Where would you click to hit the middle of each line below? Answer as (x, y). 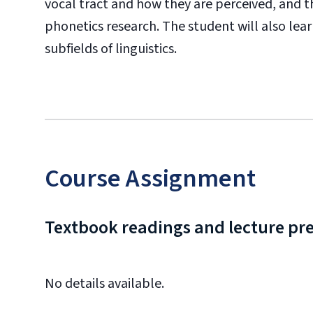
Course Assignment (150, 179)
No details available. (104, 284)
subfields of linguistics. (111, 49)
